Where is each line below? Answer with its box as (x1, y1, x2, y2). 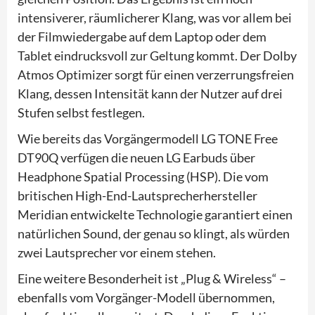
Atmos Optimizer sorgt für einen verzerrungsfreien (18, 66, 294, 82)
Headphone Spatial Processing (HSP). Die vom (18, 168, 269, 184)
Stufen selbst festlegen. (18, 104, 145, 120)
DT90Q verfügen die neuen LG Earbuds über (18, 149, 255, 165)
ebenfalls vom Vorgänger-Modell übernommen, (18, 289, 275, 305)
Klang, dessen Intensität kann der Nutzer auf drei (18, 85, 283, 101)
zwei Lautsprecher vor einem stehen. (18, 244, 216, 260)
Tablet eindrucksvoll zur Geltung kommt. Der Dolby (18, 47, 297, 63)
